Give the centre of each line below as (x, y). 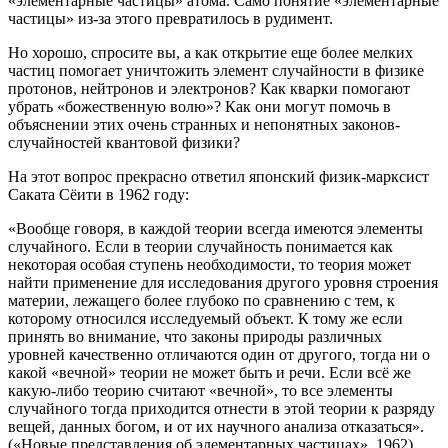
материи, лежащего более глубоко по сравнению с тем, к (201, 300)
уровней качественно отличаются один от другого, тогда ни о (219, 354)
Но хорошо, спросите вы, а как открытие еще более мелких (210, 52)
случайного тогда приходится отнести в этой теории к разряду (221, 408)
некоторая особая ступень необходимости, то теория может (209, 264)
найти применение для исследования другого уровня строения (223, 282)
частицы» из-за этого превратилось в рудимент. (170, 18)
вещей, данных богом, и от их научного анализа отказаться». (216, 426)
